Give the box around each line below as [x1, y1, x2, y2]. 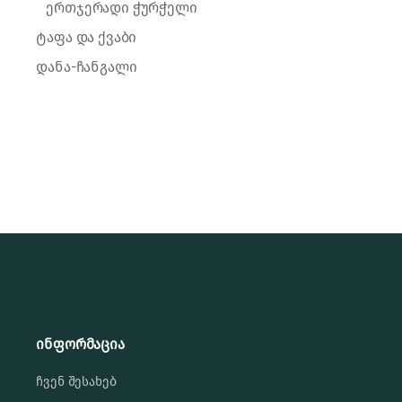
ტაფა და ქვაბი [36, 28, 137, 46]
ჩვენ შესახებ [36, 373, 117, 389]
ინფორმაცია [36, 335, 125, 353]
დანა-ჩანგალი [36, 57, 137, 75]
